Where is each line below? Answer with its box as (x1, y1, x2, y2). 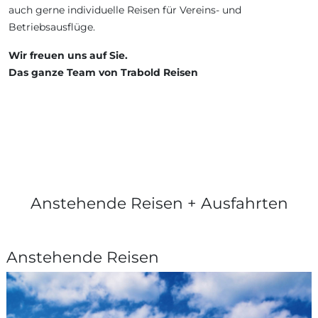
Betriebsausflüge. (9, 20, 95, 33)
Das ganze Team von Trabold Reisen (9, 65, 198, 79)
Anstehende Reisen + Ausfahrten (30, 193, 288, 212)
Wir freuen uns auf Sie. (9, 48, 128, 62)
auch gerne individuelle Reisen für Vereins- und (9, 3, 241, 16)
